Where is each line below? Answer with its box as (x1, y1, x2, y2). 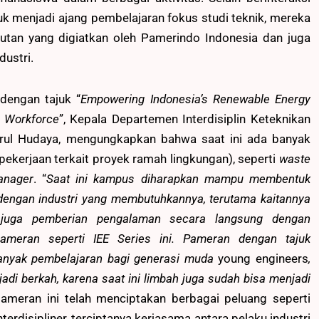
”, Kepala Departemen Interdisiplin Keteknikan (58, 112, 310, 127)
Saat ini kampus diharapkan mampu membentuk (46, 172, 311, 187)
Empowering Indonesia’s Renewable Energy (80, 92, 311, 107)
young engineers (218, 251, 308, 266)
